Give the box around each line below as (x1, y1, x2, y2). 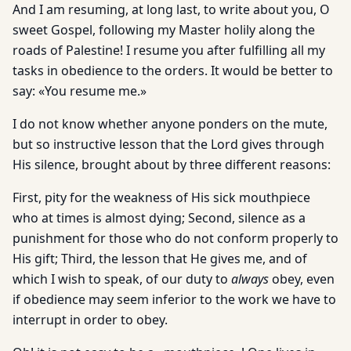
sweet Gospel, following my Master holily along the (13, 21, 315, 38)
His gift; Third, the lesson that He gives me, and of (13, 250, 307, 267)
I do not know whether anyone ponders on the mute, (13, 115, 327, 132)
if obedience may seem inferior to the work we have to (13, 291, 336, 308)
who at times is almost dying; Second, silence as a (13, 209, 306, 226)
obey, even (269, 270, 335, 288)
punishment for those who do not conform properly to (13, 230, 338, 247)
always (231, 270, 269, 288)
